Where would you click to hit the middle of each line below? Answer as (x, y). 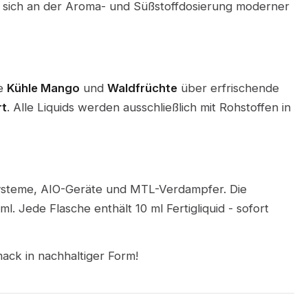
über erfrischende (228, 88)
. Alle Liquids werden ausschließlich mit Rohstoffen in (148, 108)
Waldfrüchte (142, 88)
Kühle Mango (43, 88)
